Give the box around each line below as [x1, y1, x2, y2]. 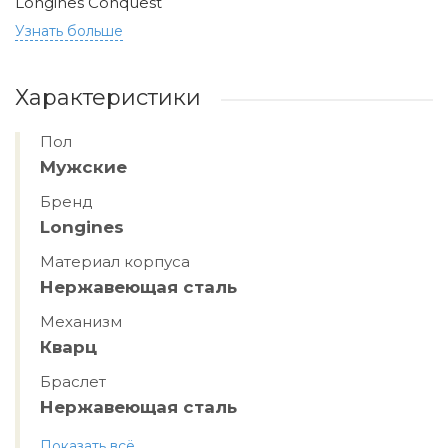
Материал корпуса [40, 252, 190, 271]
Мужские [40, 157, 127, 177]
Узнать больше [15, 22, 123, 40]
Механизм [40, 312, 122, 331]
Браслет [40, 372, 106, 391]
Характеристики [15, 84, 201, 111]
